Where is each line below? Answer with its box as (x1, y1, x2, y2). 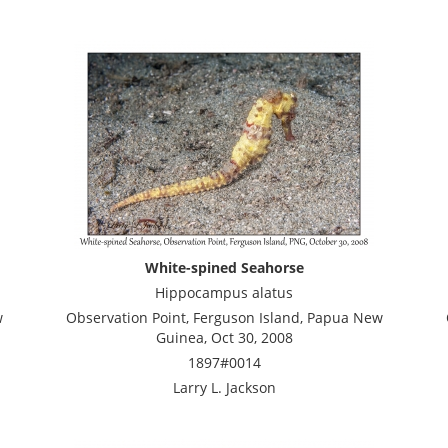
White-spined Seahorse (144, 258, 304, 277)
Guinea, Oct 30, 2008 (155, 328, 293, 347)
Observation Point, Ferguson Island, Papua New (65, 308, 383, 327)
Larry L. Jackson (172, 378, 276, 397)
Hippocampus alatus (155, 283, 293, 302)
